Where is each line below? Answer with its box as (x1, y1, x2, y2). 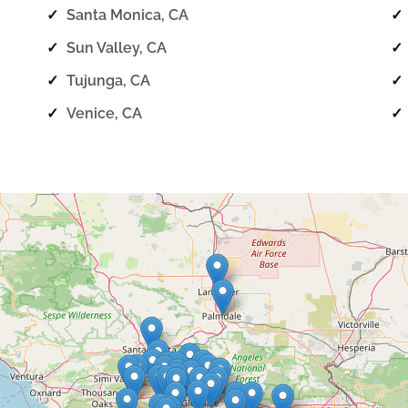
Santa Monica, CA (66, 6, 189, 25)
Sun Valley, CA (66, 39, 168, 57)
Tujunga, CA (66, 71, 151, 89)
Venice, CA (66, 104, 143, 122)
